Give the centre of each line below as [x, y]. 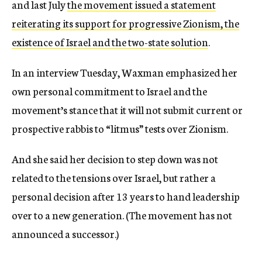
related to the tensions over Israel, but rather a [114, 177]
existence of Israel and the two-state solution [110, 42]
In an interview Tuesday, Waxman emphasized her [125, 72]
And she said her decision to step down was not [115, 159]
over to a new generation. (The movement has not [122, 215]
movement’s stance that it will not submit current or [127, 110]
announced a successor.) [65, 234]
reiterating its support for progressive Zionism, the [125, 23]
